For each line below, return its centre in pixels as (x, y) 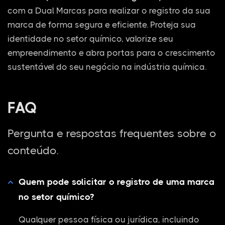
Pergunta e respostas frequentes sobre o (112, 133)
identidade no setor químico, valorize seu (90, 38)
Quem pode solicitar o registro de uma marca (117, 182)
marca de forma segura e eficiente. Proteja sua (102, 24)
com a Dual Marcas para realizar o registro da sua (109, 10)
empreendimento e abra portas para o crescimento (111, 52)
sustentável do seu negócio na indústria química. (107, 67)
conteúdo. (33, 150)
